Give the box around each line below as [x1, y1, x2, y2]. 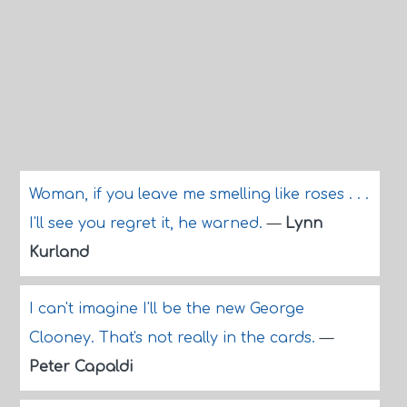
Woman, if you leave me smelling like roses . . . [28, 186, 369, 203]
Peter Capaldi [28, 359, 133, 375]
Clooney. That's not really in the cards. [28, 330, 320, 346]
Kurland [28, 244, 89, 261]
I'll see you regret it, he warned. [28, 215, 267, 232]
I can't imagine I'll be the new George [28, 301, 304, 317]
